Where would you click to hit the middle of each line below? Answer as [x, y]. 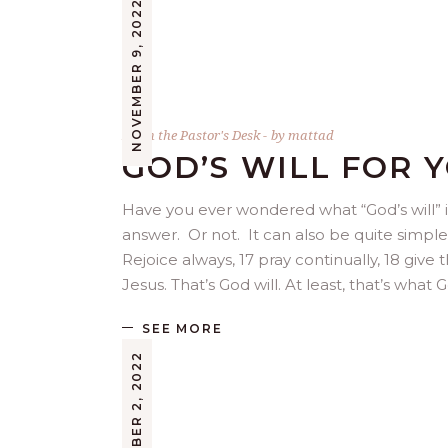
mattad [311, 135]
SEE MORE [182, 328]
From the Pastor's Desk [191, 135]
